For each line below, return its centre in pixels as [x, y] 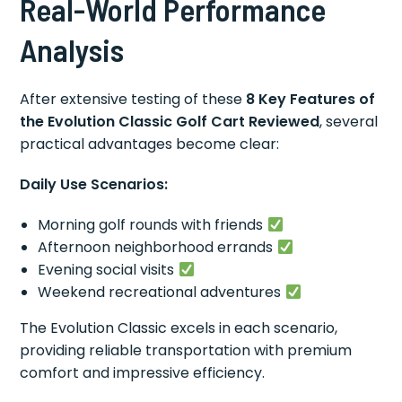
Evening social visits [108, 270]
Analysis [72, 50]
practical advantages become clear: [150, 144]
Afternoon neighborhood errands [157, 248]
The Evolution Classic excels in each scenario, [179, 328]
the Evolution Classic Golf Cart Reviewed [170, 122]
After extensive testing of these [133, 100]
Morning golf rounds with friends [153, 225]
